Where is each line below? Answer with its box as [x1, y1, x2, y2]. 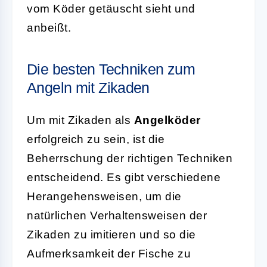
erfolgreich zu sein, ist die [27, 132, 164, 145]
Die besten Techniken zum [27, 60, 195, 77]
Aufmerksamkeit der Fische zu [27, 247, 191, 260]
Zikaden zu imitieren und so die [27, 228, 196, 241]
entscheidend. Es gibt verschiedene [27, 170, 221, 184]
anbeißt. [27, 21, 71, 34]
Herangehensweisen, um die [27, 190, 182, 203]
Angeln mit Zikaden [27, 79, 150, 96]
